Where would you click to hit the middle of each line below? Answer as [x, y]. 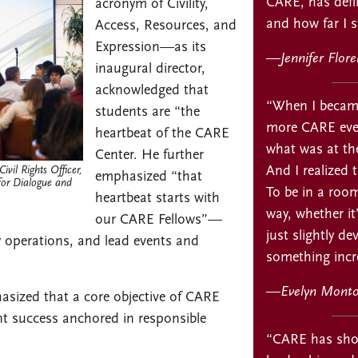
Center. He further [149, 155]
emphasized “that [149, 177]
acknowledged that [152, 90]
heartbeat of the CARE [162, 133]
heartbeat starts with [157, 198]
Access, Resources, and [166, 26]
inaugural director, [150, 69]
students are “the [147, 112]
